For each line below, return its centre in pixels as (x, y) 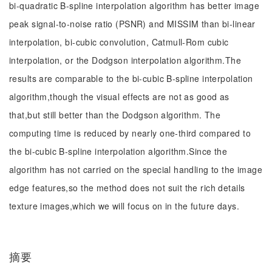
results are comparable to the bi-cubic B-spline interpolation (131, 78)
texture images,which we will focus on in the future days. (124, 206)
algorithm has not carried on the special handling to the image (136, 169)
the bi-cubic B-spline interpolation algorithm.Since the (118, 151)
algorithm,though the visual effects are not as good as (119, 97)
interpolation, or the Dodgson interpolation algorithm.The (125, 60)
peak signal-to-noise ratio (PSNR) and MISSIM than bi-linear (132, 24)
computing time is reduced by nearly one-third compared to (130, 133)
